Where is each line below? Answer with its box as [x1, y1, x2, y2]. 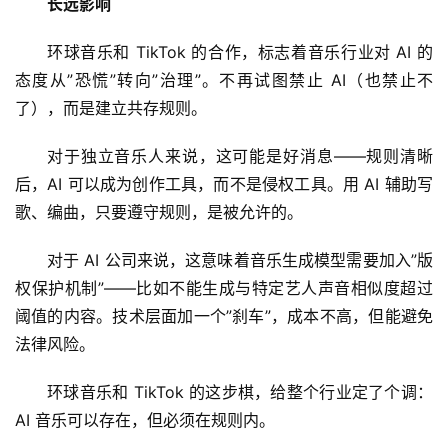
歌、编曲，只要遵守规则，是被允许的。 [15, 202, 303, 223]
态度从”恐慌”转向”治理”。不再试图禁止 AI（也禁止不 [15, 70, 433, 91]
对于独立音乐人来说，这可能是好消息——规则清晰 [47, 146, 433, 167]
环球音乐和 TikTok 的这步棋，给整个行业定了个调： [47, 382, 433, 403]
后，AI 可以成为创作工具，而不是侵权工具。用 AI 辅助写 [15, 174, 433, 195]
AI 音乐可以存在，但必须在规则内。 [15, 410, 275, 431]
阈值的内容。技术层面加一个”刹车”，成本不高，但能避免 [15, 306, 433, 327]
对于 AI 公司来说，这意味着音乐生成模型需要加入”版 [47, 250, 433, 271]
